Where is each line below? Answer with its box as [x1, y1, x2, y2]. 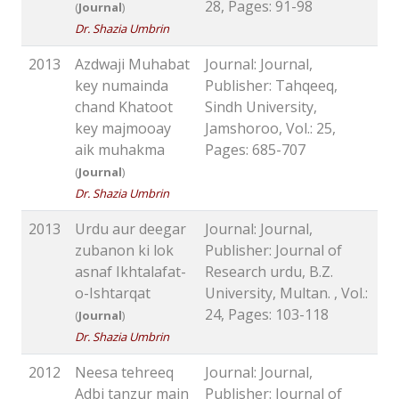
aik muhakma [75, 140, 165, 160]
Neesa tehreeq [75, 362, 174, 383]
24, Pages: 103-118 [205, 305, 329, 325]
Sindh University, [205, 97, 317, 118]
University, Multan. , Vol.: [205, 283, 368, 304]
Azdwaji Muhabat [75, 54, 190, 75]
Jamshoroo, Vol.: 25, [205, 118, 336, 139]
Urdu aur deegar [75, 219, 186, 240]
